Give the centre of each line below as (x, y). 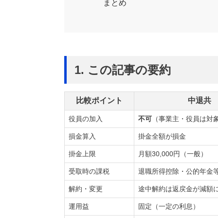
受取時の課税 (89, 172)
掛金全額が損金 (162, 136)
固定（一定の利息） (169, 207)
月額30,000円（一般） (173, 154)
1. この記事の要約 (123, 70)
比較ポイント (99, 101)
